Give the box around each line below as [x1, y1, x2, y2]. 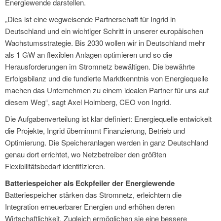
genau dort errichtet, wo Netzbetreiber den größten [5, 148, 166, 159]
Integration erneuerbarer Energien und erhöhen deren [5, 201, 175, 212]
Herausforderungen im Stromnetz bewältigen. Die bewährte [5, 61, 195, 72]
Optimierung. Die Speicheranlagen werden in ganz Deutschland [5, 137, 208, 147]
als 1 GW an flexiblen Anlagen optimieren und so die [5, 49, 172, 60]
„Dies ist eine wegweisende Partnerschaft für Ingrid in [5, 13, 176, 24]
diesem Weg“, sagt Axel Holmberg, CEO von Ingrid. [5, 96, 171, 107]
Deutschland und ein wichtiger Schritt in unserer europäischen [5, 25, 203, 36]
